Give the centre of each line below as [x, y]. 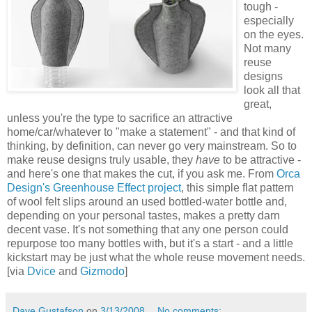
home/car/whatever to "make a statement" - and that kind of [151, 132]
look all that [272, 90]
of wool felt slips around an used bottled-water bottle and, [147, 202]
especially [269, 21]
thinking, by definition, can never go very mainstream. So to [152, 146]
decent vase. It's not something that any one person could [148, 229]
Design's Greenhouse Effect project [94, 188]
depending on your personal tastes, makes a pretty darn [143, 216]
